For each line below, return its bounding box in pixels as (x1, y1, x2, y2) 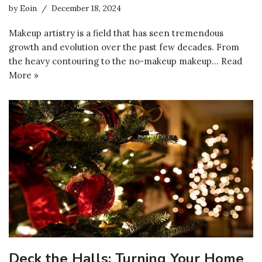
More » (9, 69, 39, 81)
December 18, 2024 (51, 2, 121, 13)
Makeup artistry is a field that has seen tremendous (9, 27, 223, 39)
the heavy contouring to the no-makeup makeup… (9, 55, 221, 67)
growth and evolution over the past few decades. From (9, 41, 239, 53)
